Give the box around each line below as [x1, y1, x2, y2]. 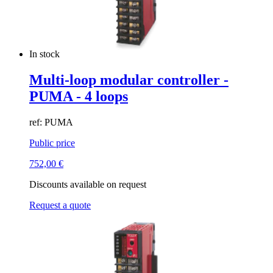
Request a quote [29, 199, 91, 210]
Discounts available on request [29, 179, 146, 190]
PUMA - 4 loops [29, 88, 128, 104]
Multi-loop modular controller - [29, 71, 229, 88]
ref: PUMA [29, 116, 73, 127]
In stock [29, 48, 62, 59]
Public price [29, 137, 75, 148]
